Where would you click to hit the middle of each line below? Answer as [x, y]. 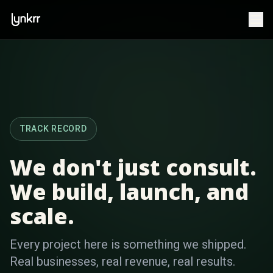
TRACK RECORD [54, 129]
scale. [42, 216]
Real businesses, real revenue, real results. [122, 261]
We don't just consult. [133, 167]
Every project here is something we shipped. [128, 244]
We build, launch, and [129, 192]
